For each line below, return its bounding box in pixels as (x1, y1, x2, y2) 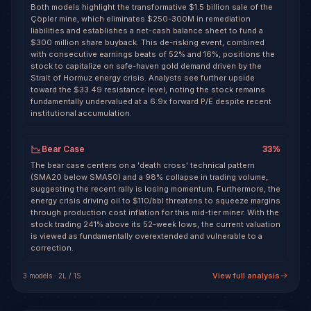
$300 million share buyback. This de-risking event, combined (31, 37, 264, 47)
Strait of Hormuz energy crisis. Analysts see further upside (31, 73, 255, 83)
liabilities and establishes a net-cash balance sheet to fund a (31, 26, 263, 35)
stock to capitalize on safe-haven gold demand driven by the (31, 61, 262, 71)
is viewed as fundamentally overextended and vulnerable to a (31, 231, 262, 241)
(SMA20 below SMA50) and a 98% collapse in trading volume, (31, 172, 268, 182)
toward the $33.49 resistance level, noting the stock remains (31, 85, 265, 94)
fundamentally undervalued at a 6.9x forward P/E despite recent (31, 96, 271, 106)
